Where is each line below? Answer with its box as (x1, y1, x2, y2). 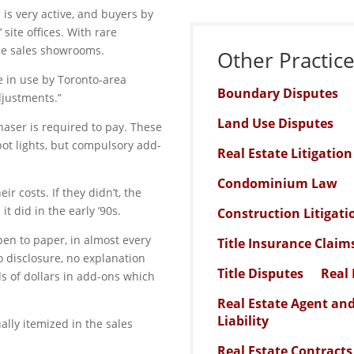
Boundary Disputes (217, 85, 339, 103)
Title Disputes (217, 265, 304, 283)
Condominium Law (217, 175, 338, 193)
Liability (217, 312, 269, 330)
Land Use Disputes (217, 115, 334, 133)
